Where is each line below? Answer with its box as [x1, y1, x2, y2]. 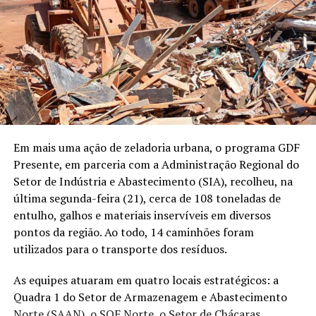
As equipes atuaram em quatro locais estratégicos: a [13, 272, 279, 288]
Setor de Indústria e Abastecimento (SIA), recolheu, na [13, 173, 293, 189]
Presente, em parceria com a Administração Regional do [13, 156, 299, 172]
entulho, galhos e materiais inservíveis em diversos [13, 207, 271, 223]
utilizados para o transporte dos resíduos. [13, 241, 227, 257]
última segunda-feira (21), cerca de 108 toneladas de [13, 190, 281, 206]
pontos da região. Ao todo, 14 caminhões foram [13, 224, 254, 240]
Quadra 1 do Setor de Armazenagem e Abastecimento [13, 288, 287, 305]
